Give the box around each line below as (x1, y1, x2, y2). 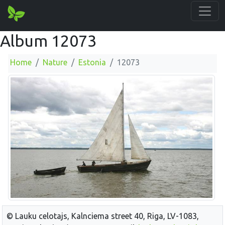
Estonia (78, 58, 106, 67)
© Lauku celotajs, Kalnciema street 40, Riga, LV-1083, (7, 211, 199, 221)
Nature (43, 58, 67, 67)
